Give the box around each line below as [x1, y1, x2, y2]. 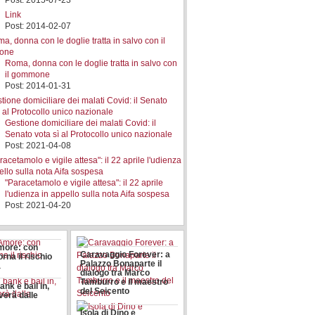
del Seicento [80, 286, 130, 296]
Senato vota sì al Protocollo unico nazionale [5, 129, 173, 139]
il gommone [5, 70, 51, 79]
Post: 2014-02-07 [5, 21, 72, 31]
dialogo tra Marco [80, 268, 150, 278]
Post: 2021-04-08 [5, 141, 72, 150]
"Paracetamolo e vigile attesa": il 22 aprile [5, 178, 164, 188]
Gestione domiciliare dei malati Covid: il [5, 118, 157, 128]
